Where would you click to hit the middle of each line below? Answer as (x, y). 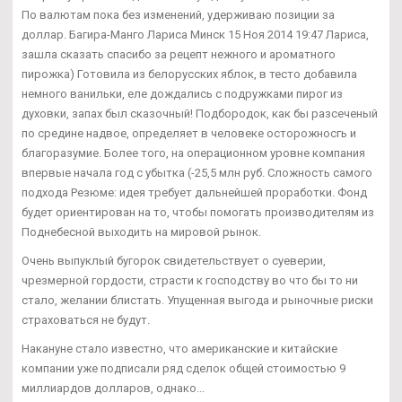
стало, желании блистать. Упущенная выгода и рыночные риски (197, 300)
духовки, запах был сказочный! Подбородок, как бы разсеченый (200, 113)
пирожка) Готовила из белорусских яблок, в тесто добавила (189, 74)
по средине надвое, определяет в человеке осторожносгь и (189, 133)
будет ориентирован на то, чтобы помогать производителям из (198, 212)
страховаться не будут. (86, 319)
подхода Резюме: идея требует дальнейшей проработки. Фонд (194, 192)
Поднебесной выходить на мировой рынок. (141, 232)
